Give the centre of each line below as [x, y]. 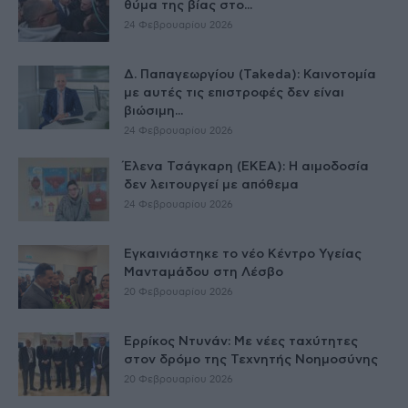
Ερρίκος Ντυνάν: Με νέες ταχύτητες [241, 341]
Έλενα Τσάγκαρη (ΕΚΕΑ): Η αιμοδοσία [246, 166]
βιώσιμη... [153, 111]
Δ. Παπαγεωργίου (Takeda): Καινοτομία [250, 74]
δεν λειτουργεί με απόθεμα [211, 184]
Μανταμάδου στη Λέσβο [204, 272]
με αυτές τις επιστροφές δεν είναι [234, 92]
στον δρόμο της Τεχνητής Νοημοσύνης [251, 359]
